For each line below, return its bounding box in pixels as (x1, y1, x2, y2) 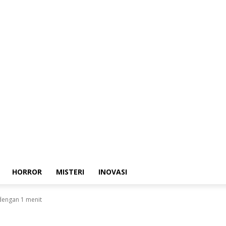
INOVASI (98, 167, 127, 177)
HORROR (12, 167, 42, 177)
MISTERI (56, 167, 84, 177)
